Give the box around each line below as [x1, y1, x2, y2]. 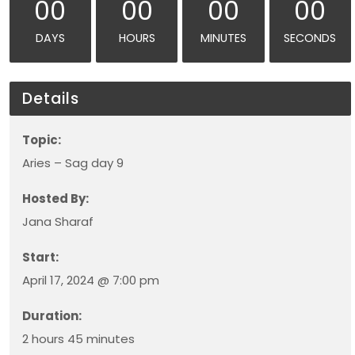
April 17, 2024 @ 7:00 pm [21, 272, 159, 288]
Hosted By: [21, 190, 89, 207]
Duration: [21, 307, 82, 324]
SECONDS [284, 30, 337, 46]
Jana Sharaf [21, 213, 94, 230]
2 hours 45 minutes [21, 330, 135, 347]
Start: [21, 249, 59, 265]
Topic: [21, 132, 61, 148]
